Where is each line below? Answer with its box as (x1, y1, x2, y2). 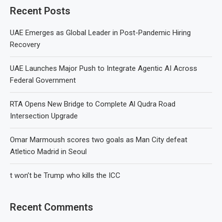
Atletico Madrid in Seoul (10, 147, 87, 156)
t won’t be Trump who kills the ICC (10, 170, 120, 180)
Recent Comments (10, 201, 93, 213)
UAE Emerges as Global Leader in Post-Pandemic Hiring (10, 28, 191, 37)
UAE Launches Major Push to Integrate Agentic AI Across (10, 63, 197, 73)
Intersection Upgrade (10, 111, 78, 120)
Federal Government (10, 75, 76, 85)
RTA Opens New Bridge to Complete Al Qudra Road (10, 99, 175, 109)
